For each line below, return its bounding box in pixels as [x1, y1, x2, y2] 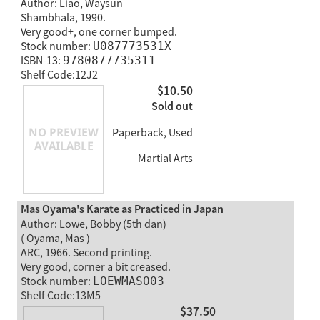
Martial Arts [135, 151, 193, 166]
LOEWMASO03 [92, 274, 164, 288]
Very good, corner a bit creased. [20, 259, 171, 274]
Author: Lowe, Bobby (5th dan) [20, 216, 166, 231]
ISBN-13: [20, 53, 63, 68]
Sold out [151, 99, 193, 115]
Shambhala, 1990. [20, 10, 106, 25]
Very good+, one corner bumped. [20, 24, 177, 39]
